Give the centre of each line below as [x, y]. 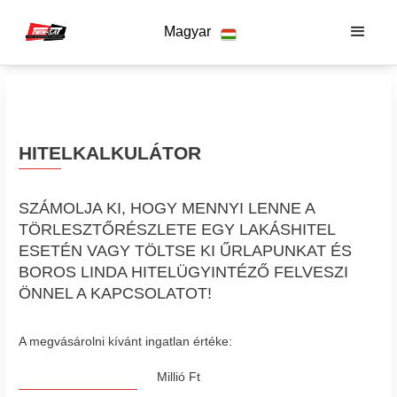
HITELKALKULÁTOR [110, 153]
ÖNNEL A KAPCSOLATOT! [115, 294]
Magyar [187, 32]
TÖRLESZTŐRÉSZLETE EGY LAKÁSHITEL [177, 230]
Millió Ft [179, 376]
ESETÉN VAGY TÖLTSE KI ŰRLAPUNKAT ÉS [185, 251]
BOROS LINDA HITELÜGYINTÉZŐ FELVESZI [183, 272]
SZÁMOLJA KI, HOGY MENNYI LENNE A [167, 209]
